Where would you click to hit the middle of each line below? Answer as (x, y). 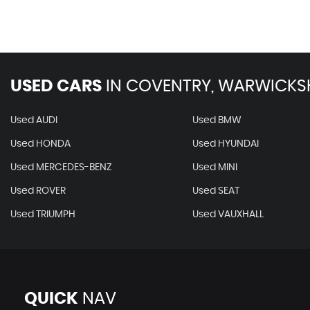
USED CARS (56, 86)
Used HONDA (40, 144)
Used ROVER (38, 191)
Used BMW (217, 120)
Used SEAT (216, 191)
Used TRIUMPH (43, 215)
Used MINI (215, 167)
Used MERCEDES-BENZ (61, 167)
